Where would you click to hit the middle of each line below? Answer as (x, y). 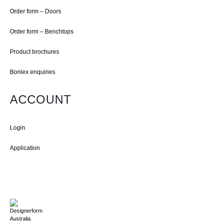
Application (25, 147)
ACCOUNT (41, 99)
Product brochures (35, 52)
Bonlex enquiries (33, 72)
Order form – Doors (36, 11)
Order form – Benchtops (42, 32)
